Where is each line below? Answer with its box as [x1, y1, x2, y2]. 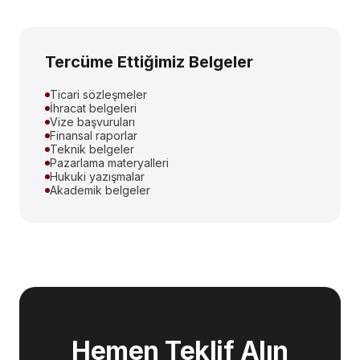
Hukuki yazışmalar [50, 170, 145, 183]
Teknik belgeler [50, 142, 134, 156]
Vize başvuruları [50, 115, 135, 129]
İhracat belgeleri [50, 101, 137, 115]
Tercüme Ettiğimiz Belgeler [45, 52, 253, 72]
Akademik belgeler [50, 183, 150, 197]
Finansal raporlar [50, 129, 137, 142]
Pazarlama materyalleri [50, 156, 169, 170]
